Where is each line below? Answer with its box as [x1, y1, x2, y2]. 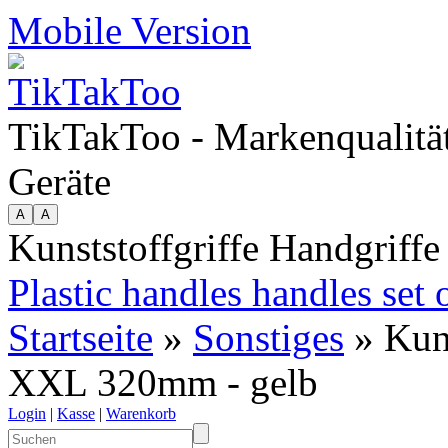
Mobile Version [8, 9, 251, 52]
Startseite [8, 316, 153, 359]
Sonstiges [193, 316, 344, 359]
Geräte [8, 160, 111, 203]
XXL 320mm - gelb [8, 361, 318, 404]
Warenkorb [106, 405, 176, 422]
